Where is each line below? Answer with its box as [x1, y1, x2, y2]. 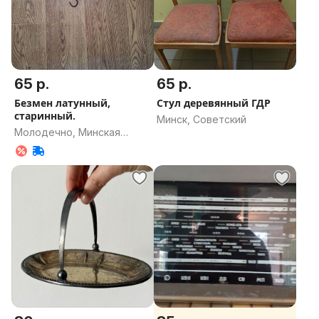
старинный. [14, 109, 75, 122]
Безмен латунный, [14, 96, 110, 110]
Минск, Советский [157, 113, 246, 125]
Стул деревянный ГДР [157, 96, 271, 110]
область [14, 140, 56, 152]
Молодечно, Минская [14, 126, 120, 138]
